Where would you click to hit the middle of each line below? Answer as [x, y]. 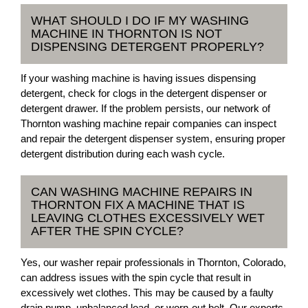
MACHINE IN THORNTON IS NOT [126, 34]
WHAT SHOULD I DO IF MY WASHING [140, 21]
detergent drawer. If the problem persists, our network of [145, 108]
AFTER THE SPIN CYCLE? [107, 231]
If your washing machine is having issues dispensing [138, 78]
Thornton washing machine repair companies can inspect [148, 123]
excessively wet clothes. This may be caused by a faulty [147, 293]
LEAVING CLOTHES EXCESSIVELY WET [148, 218]
